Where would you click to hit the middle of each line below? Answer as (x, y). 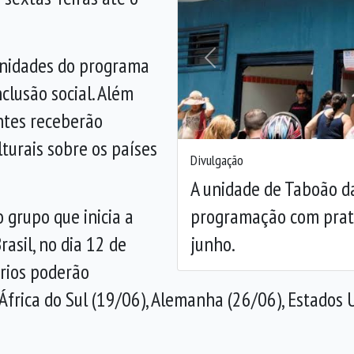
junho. (213, 243)
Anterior (229, 67)
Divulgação (217, 160)
